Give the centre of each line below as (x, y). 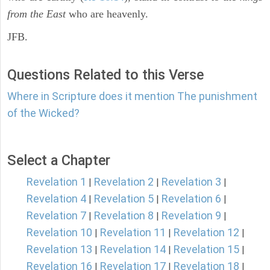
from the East (36, 14)
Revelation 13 (59, 250)
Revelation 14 (133, 250)
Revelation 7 (56, 216)
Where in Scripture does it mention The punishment (132, 96)
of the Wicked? (43, 113)
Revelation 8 (124, 216)
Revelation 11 (133, 233)
